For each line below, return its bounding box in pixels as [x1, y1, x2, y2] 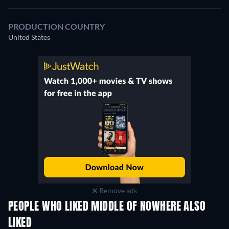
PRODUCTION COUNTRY [8, 21, 105, 32]
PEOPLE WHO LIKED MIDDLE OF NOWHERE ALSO [8, 201, 206, 213]
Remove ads [97, 186, 137, 195]
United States [8, 33, 50, 42]
